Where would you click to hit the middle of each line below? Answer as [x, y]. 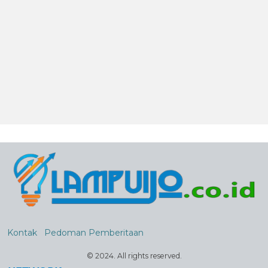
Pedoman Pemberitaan [94, 232]
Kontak [22, 232]
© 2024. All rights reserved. [134, 255]
